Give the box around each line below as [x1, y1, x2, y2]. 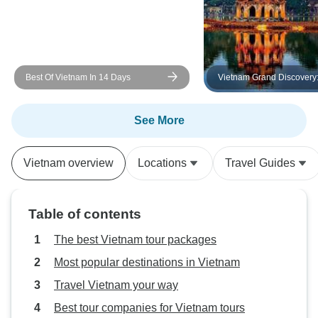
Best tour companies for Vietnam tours [54, 302, 245, 314]
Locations [138, 157, 187, 169]
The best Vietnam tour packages [54, 234, 216, 246]
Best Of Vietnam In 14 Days [26, 72, 131, 82]
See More [133, 114, 185, 126]
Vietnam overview [23, 157, 114, 169]
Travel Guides [225, 157, 295, 169]
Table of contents [28, 207, 141, 221]
